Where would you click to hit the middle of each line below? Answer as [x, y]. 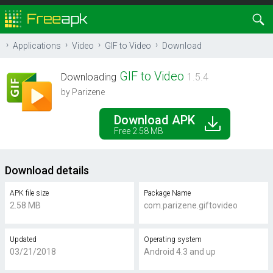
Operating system [173, 239]
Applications [37, 46]
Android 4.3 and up [180, 252]
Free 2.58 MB [138, 131]
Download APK [154, 120]
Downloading [89, 77]
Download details [47, 170]
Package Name [167, 193]
